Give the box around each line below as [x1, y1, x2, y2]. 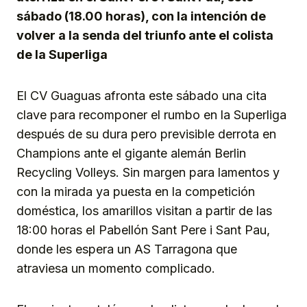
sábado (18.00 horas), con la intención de [16, 9, 266, 24]
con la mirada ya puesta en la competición [16, 184, 255, 199]
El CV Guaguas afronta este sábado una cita [16, 88, 267, 103]
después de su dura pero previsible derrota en [16, 127, 276, 142]
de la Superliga [16, 47, 108, 62]
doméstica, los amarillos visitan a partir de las [16, 204, 272, 219]
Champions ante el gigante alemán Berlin [16, 146, 246, 161]
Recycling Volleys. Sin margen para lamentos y [16, 165, 280, 180]
